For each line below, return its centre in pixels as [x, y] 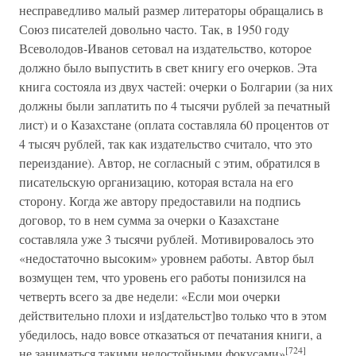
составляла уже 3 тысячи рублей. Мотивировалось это [166, 239]
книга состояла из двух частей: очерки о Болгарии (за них [176, 86]
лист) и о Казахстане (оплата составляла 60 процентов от [174, 124]
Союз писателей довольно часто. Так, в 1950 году [154, 29]
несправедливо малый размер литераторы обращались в [171, 10]
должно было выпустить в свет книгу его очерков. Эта [168, 67]
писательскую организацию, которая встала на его [156, 182]
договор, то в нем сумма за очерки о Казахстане [149, 220]
